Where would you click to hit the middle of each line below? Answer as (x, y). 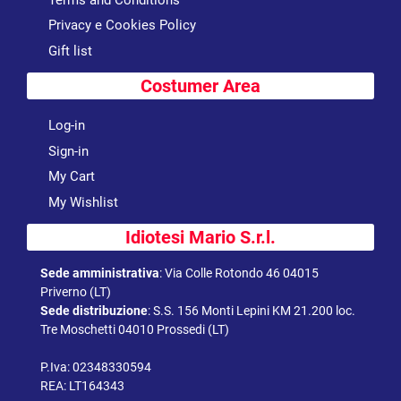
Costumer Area (200, 86)
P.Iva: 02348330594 (96, 367)
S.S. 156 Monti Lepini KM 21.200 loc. (254, 311)
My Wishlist (83, 202)
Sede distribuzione (94, 311)
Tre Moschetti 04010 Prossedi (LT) (135, 330)
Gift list (70, 51)
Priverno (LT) (76, 292)
